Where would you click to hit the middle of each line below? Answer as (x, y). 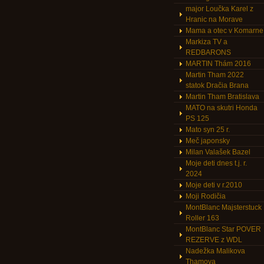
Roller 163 (202, 218)
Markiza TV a (207, 42)
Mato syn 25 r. (208, 130)
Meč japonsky (208, 141)
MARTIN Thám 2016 (218, 64)
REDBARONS (208, 52)
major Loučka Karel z (220, 9)
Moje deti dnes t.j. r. (216, 163)
